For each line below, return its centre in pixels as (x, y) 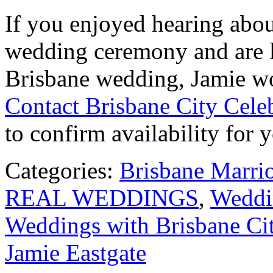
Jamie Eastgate (76, 253)
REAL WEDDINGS (102, 198)
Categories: (62, 171)
